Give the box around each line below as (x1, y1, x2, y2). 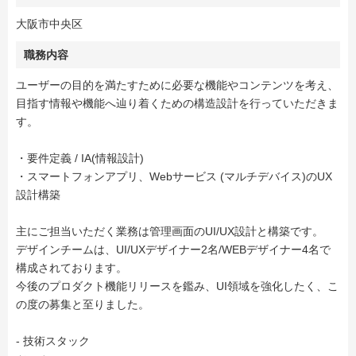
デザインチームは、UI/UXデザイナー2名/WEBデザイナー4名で (16, 243, 331, 256)
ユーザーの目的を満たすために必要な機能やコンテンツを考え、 (16, 79, 339, 91)
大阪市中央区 (16, 17, 83, 30)
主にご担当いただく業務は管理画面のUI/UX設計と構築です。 (16, 225, 323, 238)
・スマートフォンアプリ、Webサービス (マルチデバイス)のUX (16, 170, 332, 183)
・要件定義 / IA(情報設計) (16, 152, 144, 164)
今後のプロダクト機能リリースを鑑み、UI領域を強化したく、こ (16, 280, 339, 292)
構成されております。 (16, 261, 127, 274)
